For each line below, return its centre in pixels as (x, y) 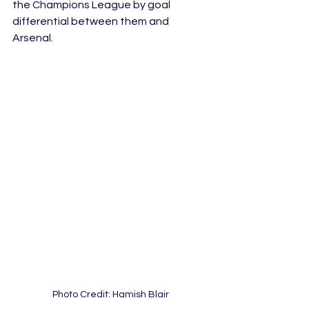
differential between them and (92, 21)
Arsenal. (33, 38)
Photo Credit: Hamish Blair (110, 295)
